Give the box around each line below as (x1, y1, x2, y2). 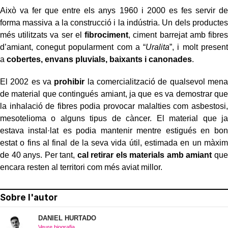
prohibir (54, 77, 85, 86)
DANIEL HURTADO (38, 214, 96, 222)
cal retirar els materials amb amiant (77, 150, 212, 159)
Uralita (146, 42, 170, 51)
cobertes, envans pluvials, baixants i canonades (7, 54, 192, 64)
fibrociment (84, 30, 129, 39)
